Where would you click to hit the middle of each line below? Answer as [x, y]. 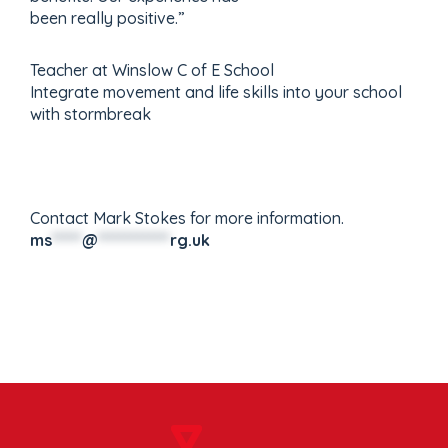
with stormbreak [90, 113]
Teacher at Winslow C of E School [152, 69]
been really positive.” [107, 17]
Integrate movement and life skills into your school [216, 91]
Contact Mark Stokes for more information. [189, 217]
